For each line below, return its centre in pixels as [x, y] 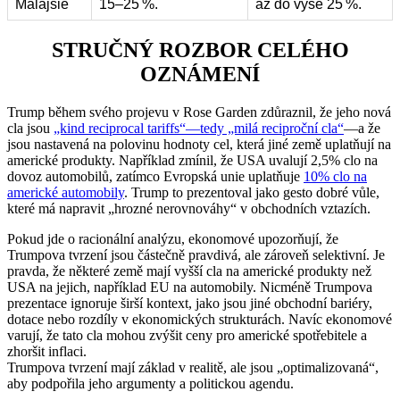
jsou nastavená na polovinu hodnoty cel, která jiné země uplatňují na [199, 144]
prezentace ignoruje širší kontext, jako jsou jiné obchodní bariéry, [190, 303]
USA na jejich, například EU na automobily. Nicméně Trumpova [190, 287]
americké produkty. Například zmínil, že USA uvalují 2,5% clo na [192, 160]
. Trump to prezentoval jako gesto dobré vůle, [252, 192]
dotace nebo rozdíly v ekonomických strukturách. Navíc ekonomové [200, 319]
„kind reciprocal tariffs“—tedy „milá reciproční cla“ [199, 128]
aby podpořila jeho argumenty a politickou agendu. [150, 383]
